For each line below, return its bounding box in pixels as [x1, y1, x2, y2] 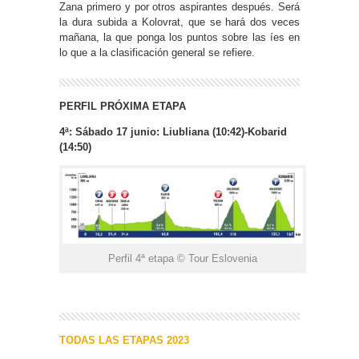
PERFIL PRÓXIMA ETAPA [59, 100, 186, 112]
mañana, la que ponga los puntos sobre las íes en [59, 31, 300, 43]
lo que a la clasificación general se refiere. [59, 46, 255, 58]
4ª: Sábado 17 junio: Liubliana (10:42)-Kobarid [59, 126, 287, 138]
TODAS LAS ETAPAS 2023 [59, 333, 189, 346]
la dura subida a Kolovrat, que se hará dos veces [59, 16, 300, 28]
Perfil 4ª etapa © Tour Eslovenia [108, 252, 257, 264]
